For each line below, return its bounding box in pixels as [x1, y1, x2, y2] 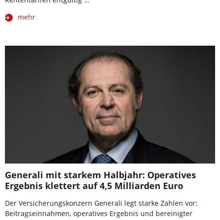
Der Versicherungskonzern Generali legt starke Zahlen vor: [5, 198, 197, 208]
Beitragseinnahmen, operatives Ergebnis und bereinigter [5, 209, 192, 219]
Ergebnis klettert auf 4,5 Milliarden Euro [5, 180, 183, 192]
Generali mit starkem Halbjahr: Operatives [5, 169, 196, 181]
